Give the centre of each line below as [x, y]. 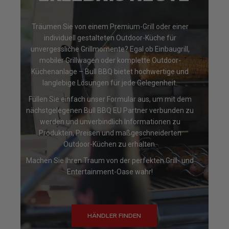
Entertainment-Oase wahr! [110, 172]
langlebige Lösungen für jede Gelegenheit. [110, 83]
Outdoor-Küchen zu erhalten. [110, 144]
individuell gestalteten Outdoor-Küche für [110, 38]
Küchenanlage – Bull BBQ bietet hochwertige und [110, 72]
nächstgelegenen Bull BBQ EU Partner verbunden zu [110, 110]
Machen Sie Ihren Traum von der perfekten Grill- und [110, 161]
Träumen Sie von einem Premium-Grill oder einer [110, 27]
